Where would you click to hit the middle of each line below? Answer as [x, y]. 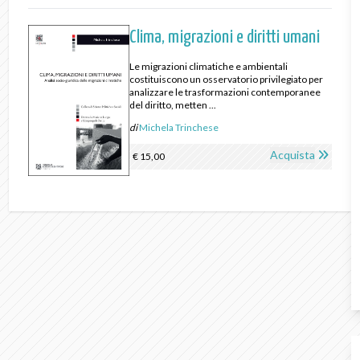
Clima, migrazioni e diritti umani [224, 38]
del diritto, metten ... [172, 105]
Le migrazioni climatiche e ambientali [208, 67]
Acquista [293, 155]
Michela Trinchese [178, 128]
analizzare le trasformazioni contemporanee [225, 92]
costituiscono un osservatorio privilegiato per [226, 80]
